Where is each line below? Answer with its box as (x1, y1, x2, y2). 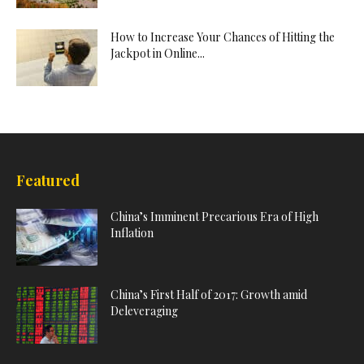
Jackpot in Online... (110, 45, 205, 62)
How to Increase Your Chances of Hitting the (110, 29, 335, 45)
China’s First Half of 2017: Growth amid (110, 287, 307, 303)
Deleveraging (110, 303, 180, 319)
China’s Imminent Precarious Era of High (110, 209, 318, 225)
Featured (16, 171, 80, 191)
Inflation (110, 225, 154, 241)
